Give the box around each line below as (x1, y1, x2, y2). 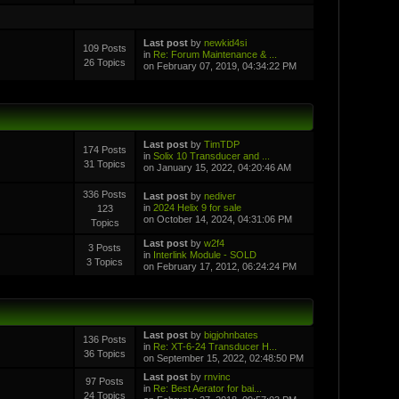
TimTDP (203, 138, 240, 150)
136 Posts (83, 333, 127, 345)
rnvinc (203, 370, 231, 382)
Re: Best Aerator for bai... (152, 382, 262, 394)
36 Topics (84, 347, 126, 359)
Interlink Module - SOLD (152, 248, 256, 260)
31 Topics (84, 158, 126, 169)
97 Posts (85, 375, 125, 387)
